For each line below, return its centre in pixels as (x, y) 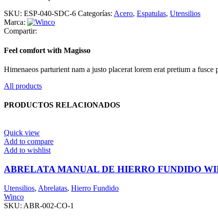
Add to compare (29, 142)
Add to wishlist (27, 150)
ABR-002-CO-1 (49, 205)
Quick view (22, 133)
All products (23, 86)
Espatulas (151, 14)
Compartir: (20, 31)
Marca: (15, 22)
